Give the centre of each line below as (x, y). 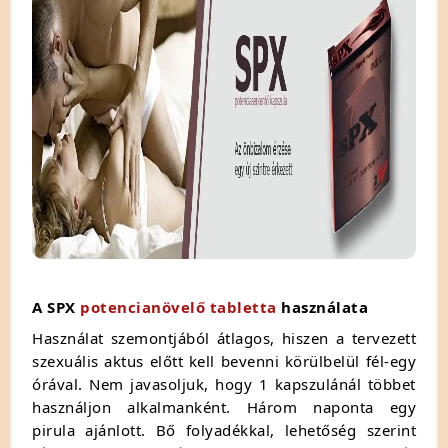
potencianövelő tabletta (178, 306)
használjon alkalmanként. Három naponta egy (224, 406)
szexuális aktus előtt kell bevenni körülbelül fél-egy (224, 360)
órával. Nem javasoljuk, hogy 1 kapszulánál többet (224, 383)
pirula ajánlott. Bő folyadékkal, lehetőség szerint (224, 429)
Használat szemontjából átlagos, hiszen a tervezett (224, 337)
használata (322, 306)
